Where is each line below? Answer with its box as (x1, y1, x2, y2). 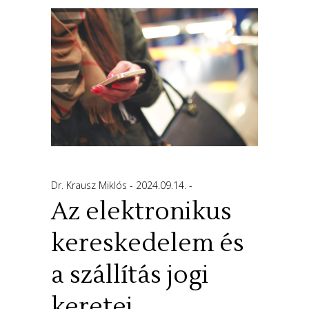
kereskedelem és (51, 228, 244, 259)
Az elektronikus (51, 197, 232, 228)
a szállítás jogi (51, 260, 209, 291)
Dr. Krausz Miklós (51, 179, 130, 192)
